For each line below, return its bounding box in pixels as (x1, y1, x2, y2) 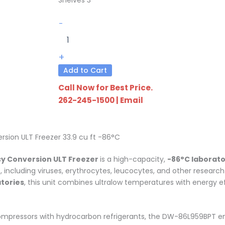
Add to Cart (63, 65, 107, 75)
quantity (62, 38, 93, 48)
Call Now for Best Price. (58, 82, 153, 93)
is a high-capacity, (100, 154, 167, 164)
